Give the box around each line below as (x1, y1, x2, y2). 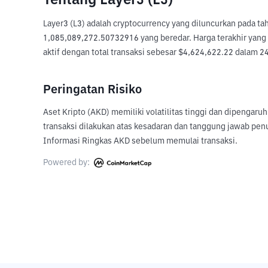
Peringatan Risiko (43, 84, 142, 96)
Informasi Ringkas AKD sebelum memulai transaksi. (43, 137, 237, 145)
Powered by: (43, 159, 92, 167)
